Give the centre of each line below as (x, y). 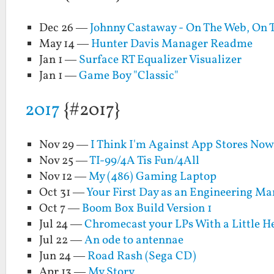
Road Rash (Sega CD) (142, 257)
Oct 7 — (61, 209)
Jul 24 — (62, 225)
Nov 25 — (65, 161)
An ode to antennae (134, 241)
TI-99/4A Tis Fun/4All (145, 161)
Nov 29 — (65, 145)
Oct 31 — (63, 193)
